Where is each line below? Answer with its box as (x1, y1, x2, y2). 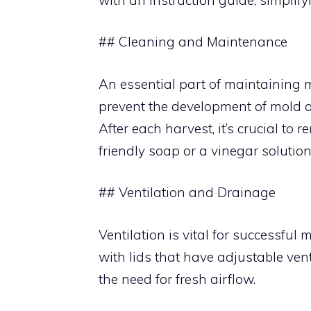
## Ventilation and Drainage (99, 184, 276, 201)
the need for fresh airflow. (99, 270, 255, 287)
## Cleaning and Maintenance (99, 33, 287, 50)
